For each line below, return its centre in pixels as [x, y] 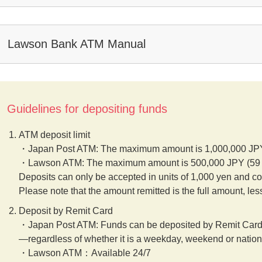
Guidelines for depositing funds [87, 108]
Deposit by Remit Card [66, 211]
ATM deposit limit [55, 135]
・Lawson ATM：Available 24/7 [85, 253]
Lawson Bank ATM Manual [77, 44]
